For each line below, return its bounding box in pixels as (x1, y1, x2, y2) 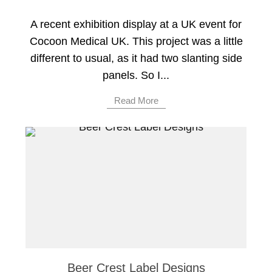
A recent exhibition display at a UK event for (30, 18, 242, 31)
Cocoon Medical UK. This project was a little (29, 35, 243, 48)
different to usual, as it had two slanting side (30, 52, 242, 65)
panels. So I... (103, 69, 169, 82)
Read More (114, 95, 158, 106)
